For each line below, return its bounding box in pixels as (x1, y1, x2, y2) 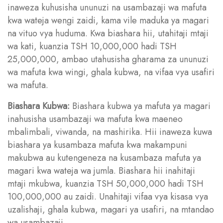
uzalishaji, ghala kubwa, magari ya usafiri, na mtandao (7, 203, 214, 216)
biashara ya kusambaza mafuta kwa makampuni (7, 138, 187, 151)
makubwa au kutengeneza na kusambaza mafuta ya (7, 151, 201, 164)
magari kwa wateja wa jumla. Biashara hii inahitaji (7, 164, 195, 177)
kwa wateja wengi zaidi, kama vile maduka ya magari (7, 13, 209, 27)
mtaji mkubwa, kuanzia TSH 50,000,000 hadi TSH (7, 177, 204, 190)
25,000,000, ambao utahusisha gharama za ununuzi (7, 52, 209, 66)
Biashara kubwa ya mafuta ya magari (70, 99, 211, 112)
